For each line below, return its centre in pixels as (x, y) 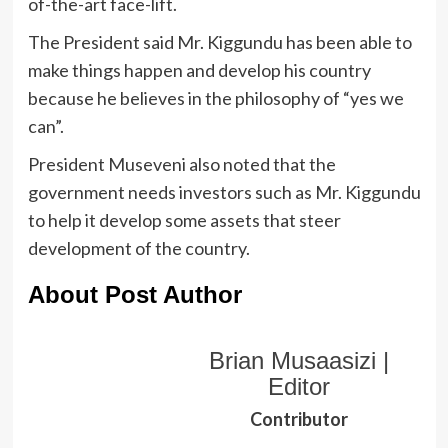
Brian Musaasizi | (299, 361)
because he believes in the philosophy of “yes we (215, 98)
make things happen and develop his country (199, 70)
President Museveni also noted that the (181, 164)
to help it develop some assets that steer (184, 220)
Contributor (299, 419)
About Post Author (134, 295)
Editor (299, 387)
